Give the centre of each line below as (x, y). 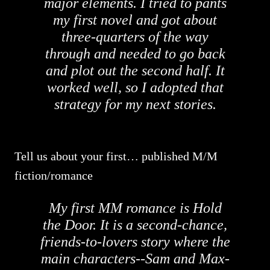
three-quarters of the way (135, 37)
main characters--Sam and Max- (135, 259)
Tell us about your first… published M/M (116, 156)
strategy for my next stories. (135, 104)
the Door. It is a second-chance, (135, 225)
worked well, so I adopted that (135, 87)
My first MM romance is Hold (135, 208)
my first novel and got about (135, 20)
